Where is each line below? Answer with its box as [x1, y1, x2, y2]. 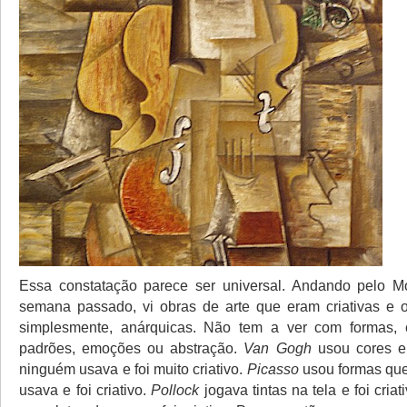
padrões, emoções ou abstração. [19, 340, 244, 356]
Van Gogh [243, 340, 312, 356]
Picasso [246, 361, 299, 377]
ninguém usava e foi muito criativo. [19, 361, 247, 377]
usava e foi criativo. [19, 382, 152, 398]
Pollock [151, 382, 200, 398]
